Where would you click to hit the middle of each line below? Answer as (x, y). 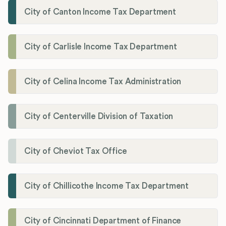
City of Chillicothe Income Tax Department (107, 186)
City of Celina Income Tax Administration (103, 82)
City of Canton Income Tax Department (100, 12)
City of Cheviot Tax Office (76, 151)
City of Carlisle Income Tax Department (101, 47)
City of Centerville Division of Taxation (99, 117)
